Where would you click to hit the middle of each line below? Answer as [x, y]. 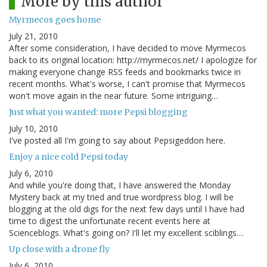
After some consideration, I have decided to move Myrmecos [128, 48]
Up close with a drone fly [59, 249]
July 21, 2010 [33, 36]
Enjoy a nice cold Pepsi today [69, 157]
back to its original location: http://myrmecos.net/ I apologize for [133, 60]
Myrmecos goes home [55, 20]
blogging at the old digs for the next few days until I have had [127, 209]
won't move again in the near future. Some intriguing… [114, 96]
